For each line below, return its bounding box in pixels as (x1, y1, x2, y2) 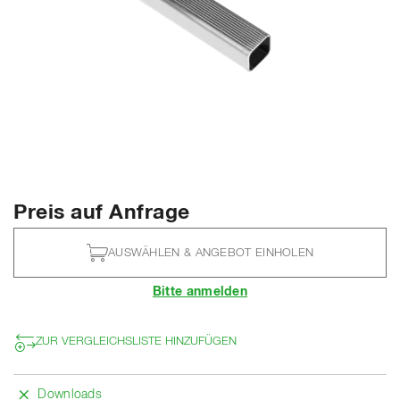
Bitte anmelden (152, 286, 248, 299)
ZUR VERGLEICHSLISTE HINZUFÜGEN (36, 335, 237, 347)
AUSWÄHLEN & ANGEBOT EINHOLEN (107, 246, 314, 259)
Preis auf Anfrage (13, 203, 190, 224)
